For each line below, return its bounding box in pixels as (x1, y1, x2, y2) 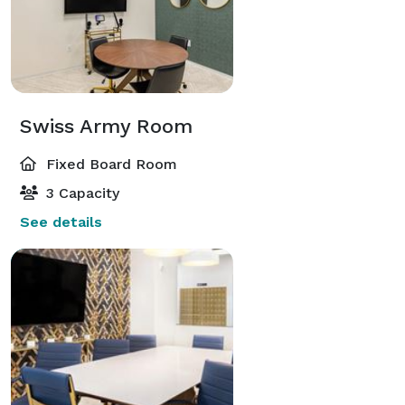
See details (20, 212, 102, 231)
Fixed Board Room (42, 155, 177, 173)
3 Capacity (42, 184, 119, 202)
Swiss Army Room (20, 114, 193, 137)
